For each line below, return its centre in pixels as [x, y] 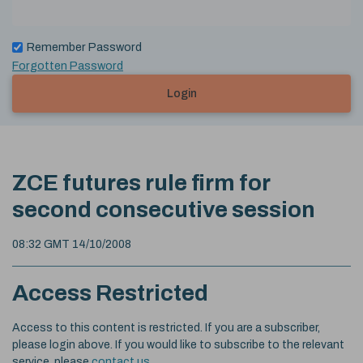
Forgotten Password [68, 65]
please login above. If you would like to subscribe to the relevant [178, 344]
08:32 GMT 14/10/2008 [72, 244]
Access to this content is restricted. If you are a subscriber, [166, 327]
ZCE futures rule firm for [141, 182]
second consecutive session [164, 209]
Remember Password [84, 47]
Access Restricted [110, 293]
